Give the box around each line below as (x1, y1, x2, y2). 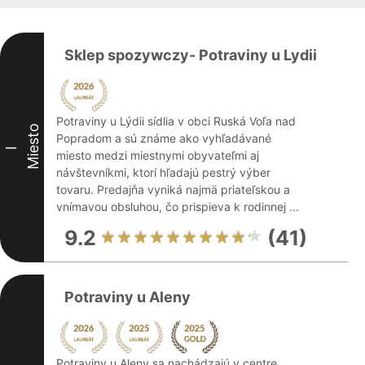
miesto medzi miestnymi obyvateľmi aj (56, 148, 259, 162)
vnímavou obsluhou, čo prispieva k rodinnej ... (56, 200, 299, 213)
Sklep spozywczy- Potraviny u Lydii (64, 46, 317, 64)
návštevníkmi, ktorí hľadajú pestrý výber (56, 165, 270, 179)
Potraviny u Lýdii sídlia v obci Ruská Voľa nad (56, 114, 296, 128)
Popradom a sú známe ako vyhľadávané (56, 131, 271, 145)
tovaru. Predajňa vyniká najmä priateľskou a (56, 182, 290, 196)
